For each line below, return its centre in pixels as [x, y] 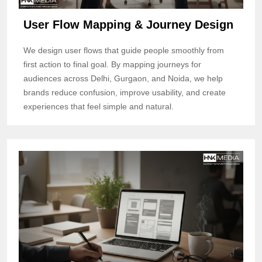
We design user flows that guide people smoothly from [124, 50]
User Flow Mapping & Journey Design [128, 24]
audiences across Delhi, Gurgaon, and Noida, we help [123, 78]
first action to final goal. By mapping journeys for [112, 64]
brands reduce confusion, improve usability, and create [125, 92]
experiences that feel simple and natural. [99, 106]
